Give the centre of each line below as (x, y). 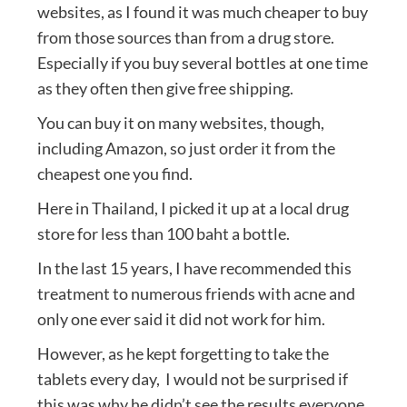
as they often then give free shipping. (165, 89)
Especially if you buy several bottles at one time (202, 63)
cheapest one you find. (114, 174)
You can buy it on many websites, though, (180, 123)
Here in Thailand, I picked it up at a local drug (193, 208)
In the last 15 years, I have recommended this (194, 268)
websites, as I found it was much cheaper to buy (202, 12)
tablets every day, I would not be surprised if (192, 379)
